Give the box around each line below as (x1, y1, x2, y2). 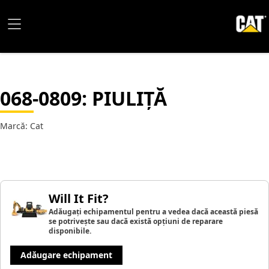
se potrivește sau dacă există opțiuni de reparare (49, 216, 223, 226)
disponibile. (49, 226, 91, 236)
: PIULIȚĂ (82, 85, 167, 111)
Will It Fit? (49, 190, 109, 207)
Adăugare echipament (20, 249, 112, 261)
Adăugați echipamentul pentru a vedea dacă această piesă (49, 207, 258, 217)
